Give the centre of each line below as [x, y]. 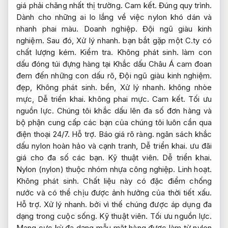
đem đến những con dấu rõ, [68, 76]
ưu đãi [199, 146]
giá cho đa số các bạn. [62, 158]
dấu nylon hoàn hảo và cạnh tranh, [79, 146]
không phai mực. [119, 99]
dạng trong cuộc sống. [58, 216]
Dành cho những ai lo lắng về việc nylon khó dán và [114, 17]
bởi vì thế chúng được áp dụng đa [149, 205]
